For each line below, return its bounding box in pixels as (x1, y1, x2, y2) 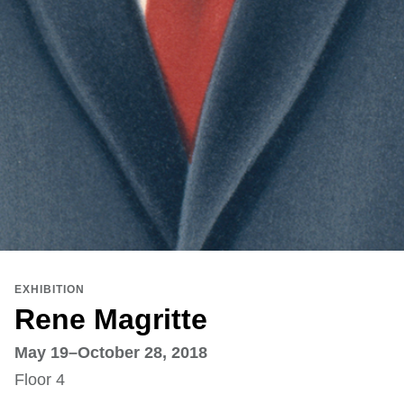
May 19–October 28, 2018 (14, 344, 207, 363)
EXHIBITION (14, 283, 85, 297)
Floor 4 (14, 371, 65, 390)
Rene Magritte (14, 303, 207, 336)
